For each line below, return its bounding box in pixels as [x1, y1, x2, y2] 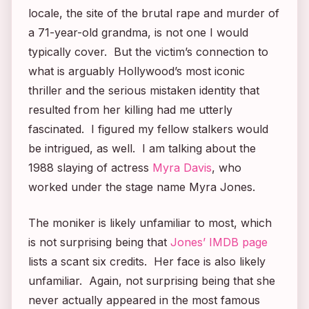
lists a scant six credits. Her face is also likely [28, 254, 266, 268]
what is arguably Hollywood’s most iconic [28, 63, 245, 78]
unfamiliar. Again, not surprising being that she [28, 273, 275, 288]
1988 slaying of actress [28, 160, 152, 175]
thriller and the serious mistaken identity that [28, 83, 259, 97]
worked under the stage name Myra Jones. [28, 179, 255, 194]
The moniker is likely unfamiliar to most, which [28, 215, 272, 230]
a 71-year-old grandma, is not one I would [28, 25, 248, 39]
